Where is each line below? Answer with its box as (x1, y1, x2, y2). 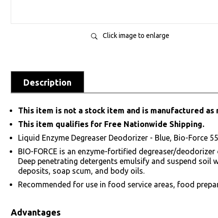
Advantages (11, 207, 61, 217)
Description (23, 77, 72, 87)
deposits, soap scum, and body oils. (18, 166, 145, 175)
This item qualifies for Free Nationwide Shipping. (18, 120, 204, 128)
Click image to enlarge (102, 32, 169, 39)
